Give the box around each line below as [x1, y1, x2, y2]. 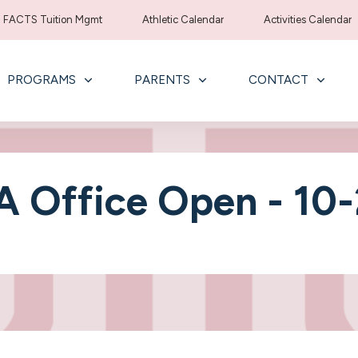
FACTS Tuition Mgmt [3, 14, 103, 26]
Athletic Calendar [142, 14, 225, 26]
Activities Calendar [264, 14, 352, 26]
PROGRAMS [6, 73, 76, 87]
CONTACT [248, 73, 308, 87]
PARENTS [133, 73, 190, 87]
